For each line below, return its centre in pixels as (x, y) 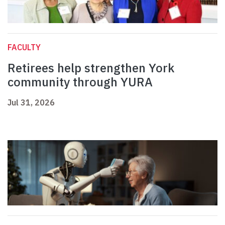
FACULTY (24, 47)
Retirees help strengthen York (91, 68)
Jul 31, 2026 (31, 103)
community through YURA (80, 82)
